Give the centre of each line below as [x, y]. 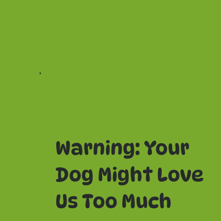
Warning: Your [122, 147]
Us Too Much [115, 201]
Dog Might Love [129, 174]
